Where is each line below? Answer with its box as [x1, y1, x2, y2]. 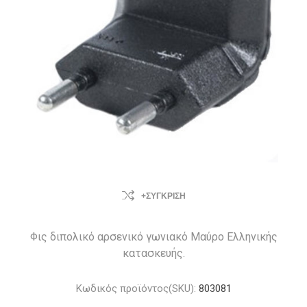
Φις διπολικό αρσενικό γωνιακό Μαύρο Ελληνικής [29, 230, 278, 243]
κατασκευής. [122, 247, 185, 260]
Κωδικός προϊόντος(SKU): [75, 282, 196, 295]
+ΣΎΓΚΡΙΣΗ [140, 191, 186, 201]
